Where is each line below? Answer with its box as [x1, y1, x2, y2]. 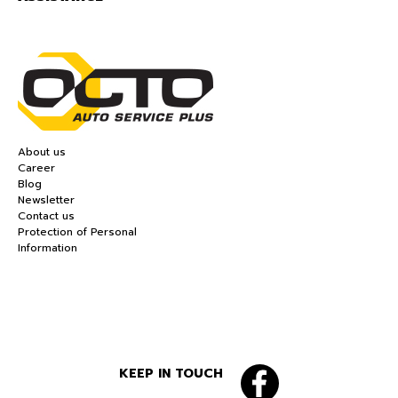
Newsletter [18, 192, 75, 209]
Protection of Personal [18, 224, 137, 241]
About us [18, 144, 66, 161]
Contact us [18, 208, 75, 225]
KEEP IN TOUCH [119, 363, 223, 384]
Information [18, 240, 77, 257]
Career [18, 160, 55, 177]
